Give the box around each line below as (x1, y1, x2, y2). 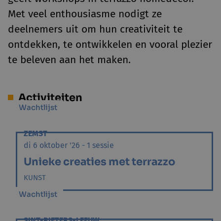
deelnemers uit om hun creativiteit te (8, 23, 183, 36)
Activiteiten (18, 91, 82, 104)
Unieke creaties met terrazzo (24, 155, 175, 168)
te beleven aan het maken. (8, 53, 131, 66)
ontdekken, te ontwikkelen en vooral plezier (8, 38, 212, 51)
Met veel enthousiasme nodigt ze (8, 7, 162, 20)
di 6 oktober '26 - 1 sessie (24, 141, 114, 150)
